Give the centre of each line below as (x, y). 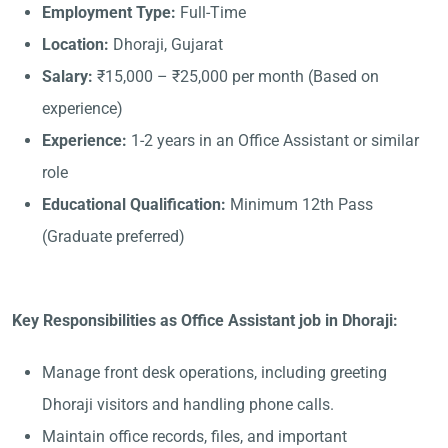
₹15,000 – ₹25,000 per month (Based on (236, 76)
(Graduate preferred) (113, 236)
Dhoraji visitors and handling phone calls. (188, 404)
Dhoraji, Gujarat (166, 44)
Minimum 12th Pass (299, 204)
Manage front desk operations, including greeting (214, 372)
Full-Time (211, 12)
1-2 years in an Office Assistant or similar (273, 140)
